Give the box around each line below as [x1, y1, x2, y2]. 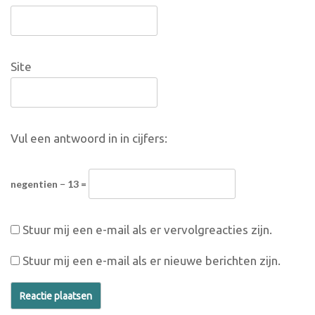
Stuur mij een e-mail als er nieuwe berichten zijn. [22, 253, 281, 267]
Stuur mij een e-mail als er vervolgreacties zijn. [22, 222, 272, 236]
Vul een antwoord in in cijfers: [11, 131, 167, 145]
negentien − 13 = [11, 177, 89, 190]
